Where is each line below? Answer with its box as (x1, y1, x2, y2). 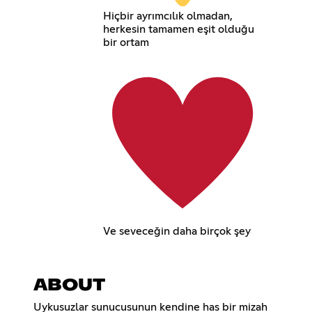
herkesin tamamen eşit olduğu (102, 23, 254, 35)
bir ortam (102, 36, 149, 48)
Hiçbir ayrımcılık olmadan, (102, 10, 233, 22)
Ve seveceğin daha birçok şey (102, 226, 251, 237)
